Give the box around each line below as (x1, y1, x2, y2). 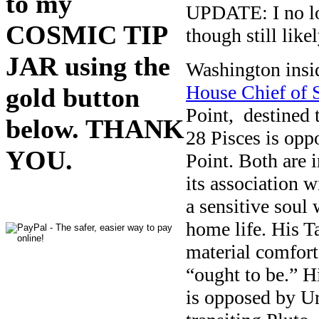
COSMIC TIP (6, 20, 167, 51)
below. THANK (6, 114, 184, 145)
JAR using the (6, 51, 170, 82)
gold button (6, 83, 140, 113)
